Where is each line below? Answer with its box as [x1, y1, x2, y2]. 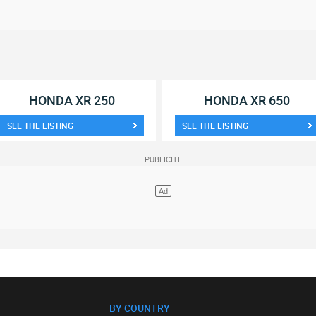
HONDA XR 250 [28, 92, 115, 109]
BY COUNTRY [109, 301, 171, 315]
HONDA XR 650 [203, 92, 290, 109]
